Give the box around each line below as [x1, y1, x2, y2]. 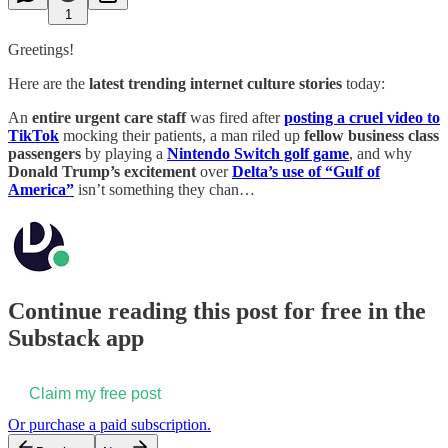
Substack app [8, 325, 144, 352]
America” [8, 180, 74, 198]
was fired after [186, 108, 284, 126]
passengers [8, 144, 81, 162]
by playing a [81, 144, 167, 162]
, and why [349, 144, 412, 162]
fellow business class [304, 126, 439, 144]
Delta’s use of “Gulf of [232, 162, 380, 180]
